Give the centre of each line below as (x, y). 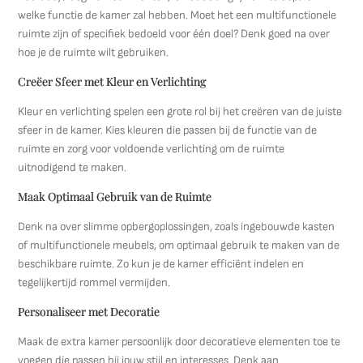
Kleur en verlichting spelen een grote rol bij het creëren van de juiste (180, 111)
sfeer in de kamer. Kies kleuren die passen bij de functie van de (168, 130)
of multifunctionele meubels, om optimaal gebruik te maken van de (179, 245)
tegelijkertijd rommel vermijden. (94, 282)
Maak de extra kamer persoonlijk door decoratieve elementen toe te (179, 342)
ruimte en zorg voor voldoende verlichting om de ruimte (152, 149)
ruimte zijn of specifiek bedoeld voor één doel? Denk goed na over (174, 34)
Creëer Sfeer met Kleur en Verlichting (112, 81)
